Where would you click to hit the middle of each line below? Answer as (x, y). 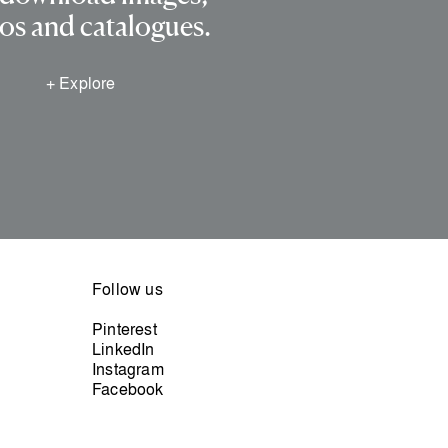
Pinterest (124, 329)
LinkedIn (123, 349)
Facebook (128, 389)
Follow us (127, 289)
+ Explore (80, 83)
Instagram (128, 369)
